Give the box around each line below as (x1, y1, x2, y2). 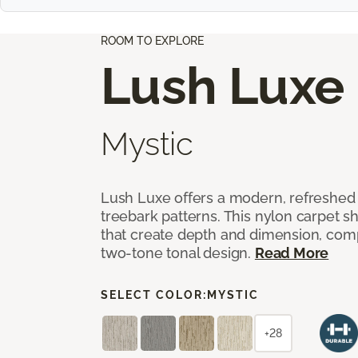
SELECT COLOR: (101, 288, 207, 301)
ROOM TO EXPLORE (101, 34, 204, 47)
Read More (254, 244, 329, 261)
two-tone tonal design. (101, 244, 255, 261)
